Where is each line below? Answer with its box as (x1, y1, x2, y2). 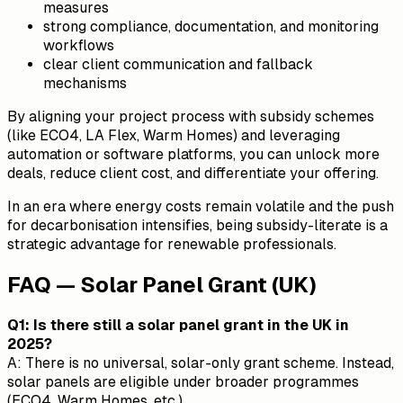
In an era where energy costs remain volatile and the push (7, 198, 394, 216)
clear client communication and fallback (43, 56, 313, 74)
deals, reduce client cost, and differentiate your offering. (7, 165, 379, 183)
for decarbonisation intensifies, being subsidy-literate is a (7, 217, 388, 235)
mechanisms (43, 75, 127, 93)
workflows (43, 37, 114, 55)
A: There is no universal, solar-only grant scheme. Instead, (7, 354, 394, 372)
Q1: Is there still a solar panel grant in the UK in (7, 317, 349, 335)
